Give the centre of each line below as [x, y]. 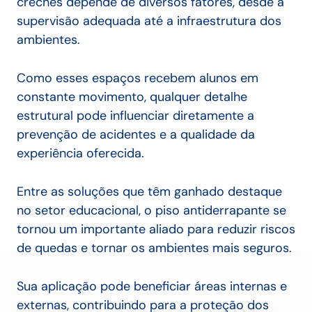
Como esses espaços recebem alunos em [138, 78]
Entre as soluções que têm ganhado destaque [149, 192]
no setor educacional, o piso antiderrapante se [151, 211]
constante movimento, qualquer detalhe [132, 97]
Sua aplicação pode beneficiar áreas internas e [152, 287]
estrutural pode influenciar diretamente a [135, 116]
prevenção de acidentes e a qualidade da [136, 135]
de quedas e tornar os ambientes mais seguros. [154, 248]
